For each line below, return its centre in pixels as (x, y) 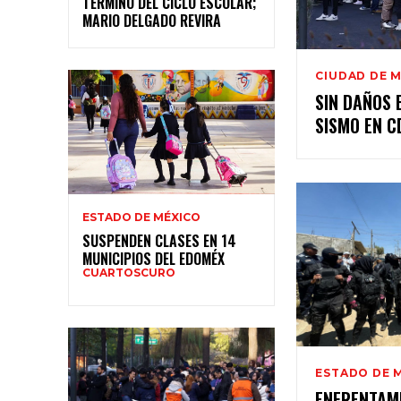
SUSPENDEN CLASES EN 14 (159, 240)
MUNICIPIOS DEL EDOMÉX (154, 258)
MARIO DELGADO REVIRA (152, 20)
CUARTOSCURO (129, 272)
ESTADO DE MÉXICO (141, 217)
